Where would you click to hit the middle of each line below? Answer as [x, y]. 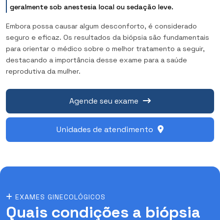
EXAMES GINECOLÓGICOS [59, 197]
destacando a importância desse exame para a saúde [96, 60]
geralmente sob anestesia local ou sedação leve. [92, 7]
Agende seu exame [105, 101]
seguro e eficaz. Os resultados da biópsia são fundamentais [108, 37]
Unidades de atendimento [106, 129]
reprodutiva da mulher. [43, 71]
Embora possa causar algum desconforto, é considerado [101, 26]
